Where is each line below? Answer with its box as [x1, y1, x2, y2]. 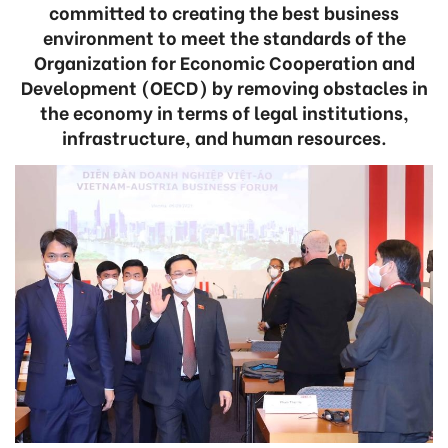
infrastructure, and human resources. [61, 123, 387, 150]
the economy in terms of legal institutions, [39, 98, 409, 125]
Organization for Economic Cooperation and [33, 48, 415, 75]
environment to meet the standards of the [42, 23, 406, 50]
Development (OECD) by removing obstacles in [20, 73, 428, 100]
